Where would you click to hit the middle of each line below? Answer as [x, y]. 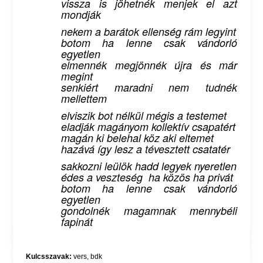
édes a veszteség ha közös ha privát [147, 177]
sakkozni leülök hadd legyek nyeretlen [149, 166]
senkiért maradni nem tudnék [149, 87]
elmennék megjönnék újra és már [149, 65]
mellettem [84, 98]
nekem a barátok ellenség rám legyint [149, 31]
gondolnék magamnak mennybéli [149, 210]
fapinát [77, 221]
